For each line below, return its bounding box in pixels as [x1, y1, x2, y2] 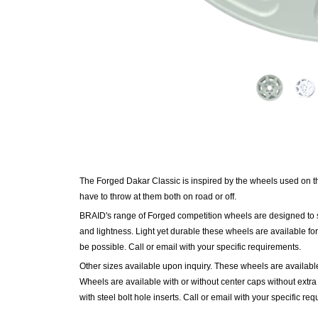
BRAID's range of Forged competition [79, 211, 224, 221]
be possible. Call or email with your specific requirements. [79, 242, 301, 252]
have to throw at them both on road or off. [79, 192, 238, 202]
